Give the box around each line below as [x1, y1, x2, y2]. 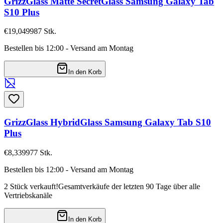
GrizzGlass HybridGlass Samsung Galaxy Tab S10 [4, 116, 211, 127]
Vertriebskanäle [4, 191, 52, 200]
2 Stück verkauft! [4, 182, 58, 191]
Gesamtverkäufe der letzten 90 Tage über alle [58, 182, 200, 191]
